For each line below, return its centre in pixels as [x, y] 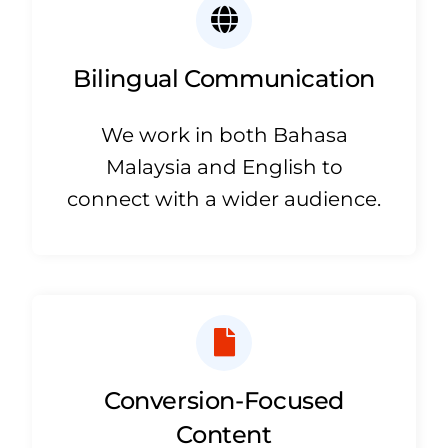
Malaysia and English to [224, 166]
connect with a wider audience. [224, 198]
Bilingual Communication [224, 77]
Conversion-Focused [224, 399]
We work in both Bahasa [224, 134]
